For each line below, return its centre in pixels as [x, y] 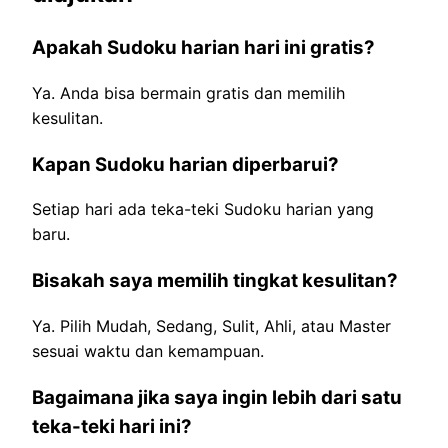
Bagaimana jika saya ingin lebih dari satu [217, 397]
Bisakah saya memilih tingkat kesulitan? [215, 281]
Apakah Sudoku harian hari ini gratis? [203, 48]
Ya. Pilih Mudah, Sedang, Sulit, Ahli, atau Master [211, 325]
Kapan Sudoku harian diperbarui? [185, 164]
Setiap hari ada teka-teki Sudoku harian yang [203, 209]
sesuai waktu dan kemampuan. [148, 350]
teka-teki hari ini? [112, 426]
